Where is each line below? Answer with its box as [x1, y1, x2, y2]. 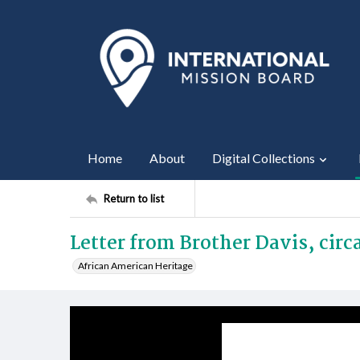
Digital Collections [212, 150, 315, 166]
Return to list [104, 191, 164, 205]
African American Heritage [78, 260, 193, 272]
